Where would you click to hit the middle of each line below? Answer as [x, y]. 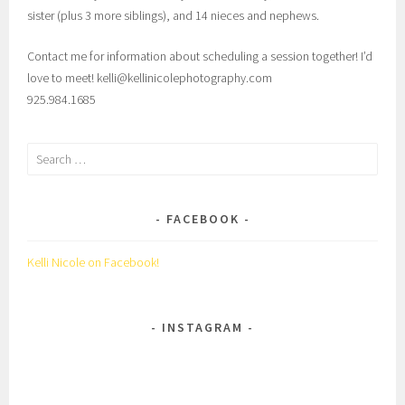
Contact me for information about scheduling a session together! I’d [200, 56]
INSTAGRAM [202, 328]
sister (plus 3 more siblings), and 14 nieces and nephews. [174, 15]
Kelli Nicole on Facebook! [94, 263]
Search [45, 153]
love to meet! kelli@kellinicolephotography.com [150, 77]
